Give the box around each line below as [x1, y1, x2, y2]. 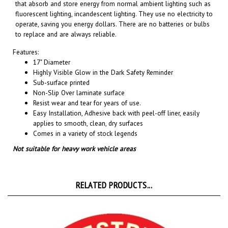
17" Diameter [33, 47, 70, 56]
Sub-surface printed [33, 67, 90, 76]
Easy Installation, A [33, 98, 89, 107]
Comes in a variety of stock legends [33, 118, 137, 127]
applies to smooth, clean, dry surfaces [33, 108, 143, 117]
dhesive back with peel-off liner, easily [89, 98, 199, 107]
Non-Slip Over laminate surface [33, 77, 125, 87]
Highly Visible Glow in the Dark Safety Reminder [33, 57, 173, 66]
